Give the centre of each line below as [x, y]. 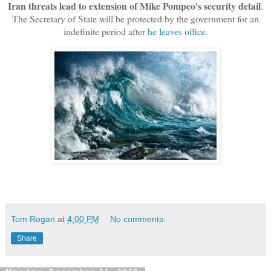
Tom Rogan [33, 219]
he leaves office [176, 31]
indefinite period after [105, 31]
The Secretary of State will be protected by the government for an [135, 18]
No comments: [138, 219]
